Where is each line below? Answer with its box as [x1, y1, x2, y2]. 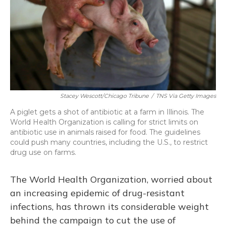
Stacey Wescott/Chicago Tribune [60, 92, 149, 99]
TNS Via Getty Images [156, 92, 216, 99]
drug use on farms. [10, 148, 76, 157]
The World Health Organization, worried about [10, 174, 212, 185]
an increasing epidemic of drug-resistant [10, 187, 185, 199]
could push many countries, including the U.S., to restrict [10, 138, 208, 147]
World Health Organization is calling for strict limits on [10, 118, 198, 127]
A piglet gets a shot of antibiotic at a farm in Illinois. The [10, 107, 204, 117]
